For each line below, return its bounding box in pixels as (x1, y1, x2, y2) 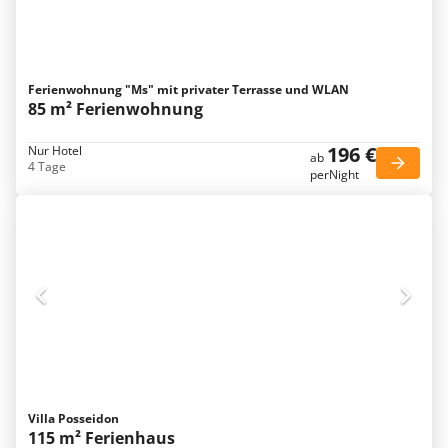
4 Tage (28, 158, 66, 175)
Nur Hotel (28, 142, 82, 159)
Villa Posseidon (28, 410, 119, 427)
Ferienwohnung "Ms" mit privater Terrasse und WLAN (28, 81, 349, 98)
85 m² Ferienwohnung (28, 98, 203, 120)
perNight (310, 166, 359, 183)
